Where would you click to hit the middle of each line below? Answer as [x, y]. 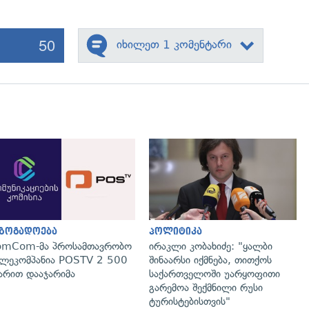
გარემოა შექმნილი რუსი [206, 287]
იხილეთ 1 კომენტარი [174, 44]
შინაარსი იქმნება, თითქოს [210, 260]
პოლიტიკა [176, 231]
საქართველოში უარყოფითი [215, 273]
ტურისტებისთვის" [190, 301]
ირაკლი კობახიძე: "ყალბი [211, 246]
